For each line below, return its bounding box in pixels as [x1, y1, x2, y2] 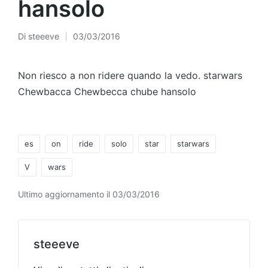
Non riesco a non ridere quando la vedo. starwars [18, 69, 242, 81]
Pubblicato [17, 37, 59, 48]
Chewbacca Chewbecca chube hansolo [18, 86, 196, 98]
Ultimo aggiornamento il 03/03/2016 [18, 189, 160, 199]
